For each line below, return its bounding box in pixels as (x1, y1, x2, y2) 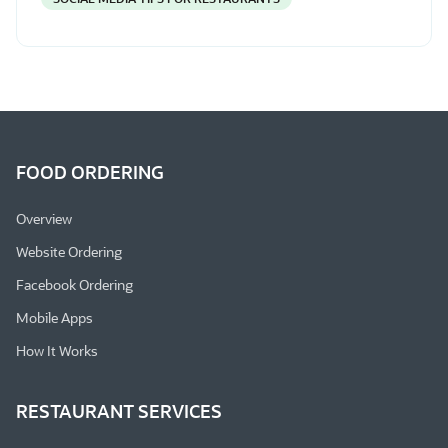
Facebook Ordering (16, 275, 133, 295)
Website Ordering (16, 242, 122, 262)
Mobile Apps (16, 308, 93, 328)
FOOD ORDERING (16, 160, 164, 185)
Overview (16, 209, 72, 229)
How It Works (16, 341, 98, 361)
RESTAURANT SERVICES (16, 399, 222, 424)
